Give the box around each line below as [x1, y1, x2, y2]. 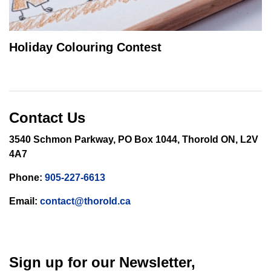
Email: [9, 196, 38, 206]
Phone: [9, 172, 42, 183]
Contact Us [9, 109, 85, 126]
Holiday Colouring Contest [9, 41, 162, 54]
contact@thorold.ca [40, 196, 131, 206]
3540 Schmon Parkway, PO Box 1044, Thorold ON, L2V [9, 134, 258, 145]
